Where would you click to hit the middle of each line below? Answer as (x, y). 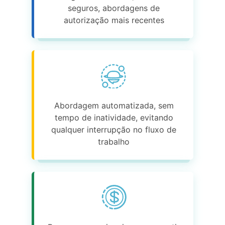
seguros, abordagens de (114, 8)
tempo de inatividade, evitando (114, 118)
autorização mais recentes (114, 20)
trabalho (114, 142)
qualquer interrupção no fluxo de (114, 130)
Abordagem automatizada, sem (114, 106)
